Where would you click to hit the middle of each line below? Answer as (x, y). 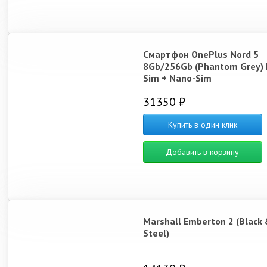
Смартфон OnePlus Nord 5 (201, 54)
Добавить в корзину (203, 152)
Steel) (156, 233)
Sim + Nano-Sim (177, 78)
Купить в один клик (202, 125)
